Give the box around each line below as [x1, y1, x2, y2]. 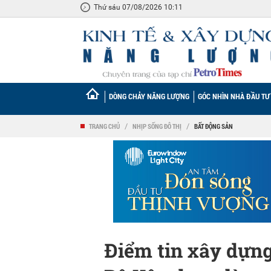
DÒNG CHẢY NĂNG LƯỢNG [109, 91, 189, 102]
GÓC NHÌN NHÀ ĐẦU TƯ [198, 91, 270, 102]
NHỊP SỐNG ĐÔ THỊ [132, 122, 181, 131]
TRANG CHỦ [89, 122, 120, 131]
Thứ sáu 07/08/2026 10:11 [94, 3, 183, 11]
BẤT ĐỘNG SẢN [194, 122, 233, 131]
